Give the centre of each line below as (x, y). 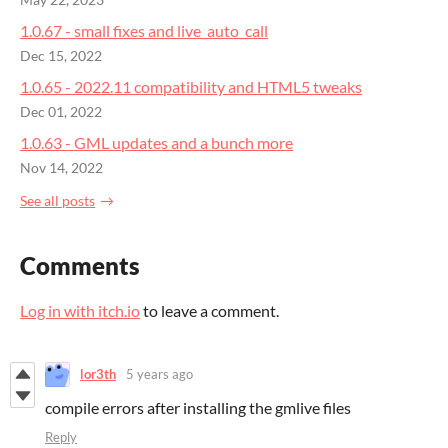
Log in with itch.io (80, 310)
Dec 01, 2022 (61, 112)
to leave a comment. (209, 310)
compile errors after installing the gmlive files (198, 407)
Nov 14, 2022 (61, 168)
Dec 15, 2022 (61, 56)
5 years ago (159, 374)
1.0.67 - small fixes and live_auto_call (144, 31)
